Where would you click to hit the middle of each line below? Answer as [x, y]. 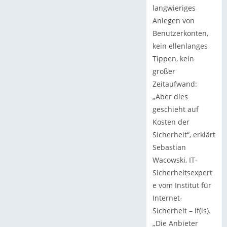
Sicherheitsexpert [182, 173]
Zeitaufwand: [175, 84]
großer [164, 71]
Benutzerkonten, [180, 33]
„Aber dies [170, 97]
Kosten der [171, 122]
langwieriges [174, 8]
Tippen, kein [173, 59]
